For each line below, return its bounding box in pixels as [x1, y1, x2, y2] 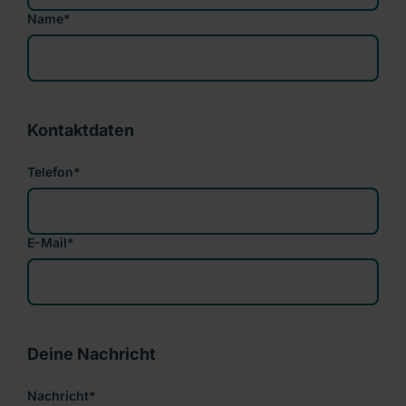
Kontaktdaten [27, 120, 134, 140]
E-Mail [27, 234, 67, 250]
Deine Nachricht [27, 343, 156, 363]
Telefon [27, 163, 73, 179]
